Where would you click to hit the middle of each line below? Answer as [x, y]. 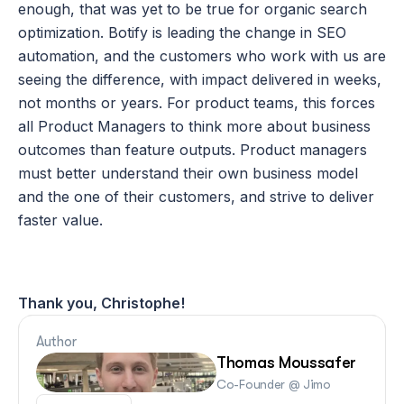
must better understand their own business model [188, 173]
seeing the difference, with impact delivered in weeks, [200, 79]
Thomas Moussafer [287, 363]
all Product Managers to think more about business [194, 126]
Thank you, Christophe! [101, 303]
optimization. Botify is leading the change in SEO [182, 32]
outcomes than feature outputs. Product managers [193, 150]
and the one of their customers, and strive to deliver [196, 197]
